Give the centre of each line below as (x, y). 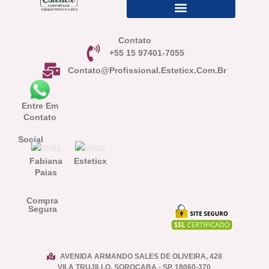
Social (31, 139)
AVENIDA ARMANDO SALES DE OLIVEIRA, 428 (141, 257)
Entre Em (40, 105)
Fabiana (46, 161)
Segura (42, 209)
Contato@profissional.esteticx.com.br (147, 70)
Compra (43, 201)
